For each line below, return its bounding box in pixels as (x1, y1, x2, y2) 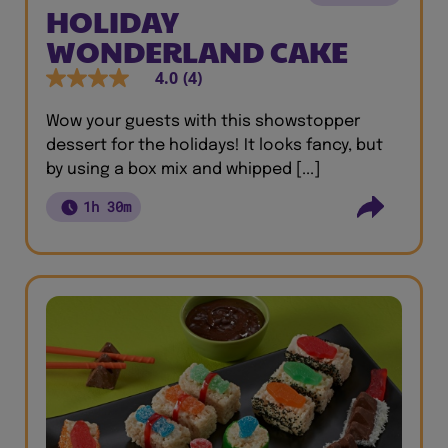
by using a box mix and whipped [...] (46, 161, 320, 178)
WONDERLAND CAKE (46, 30, 348, 71)
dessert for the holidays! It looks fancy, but (46, 137, 383, 154)
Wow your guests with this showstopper (46, 113, 360, 130)
